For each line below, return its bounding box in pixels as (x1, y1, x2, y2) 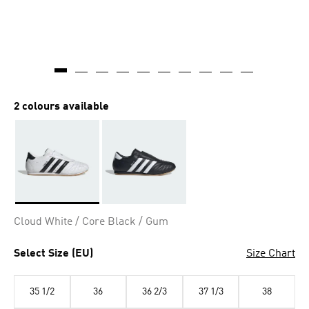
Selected (14, 205, 56, 216)
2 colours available (14, 101, 109, 112)
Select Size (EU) (14, 248, 93, 259)
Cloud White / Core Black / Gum (14, 217, 168, 228)
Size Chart (246, 248, 295, 259)
